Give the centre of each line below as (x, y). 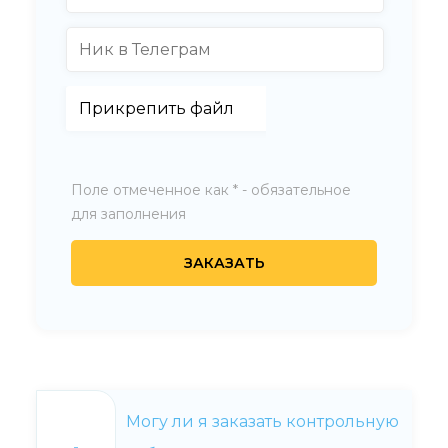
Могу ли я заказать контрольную (262, 422)
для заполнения (128, 214)
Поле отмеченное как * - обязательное (211, 190)
